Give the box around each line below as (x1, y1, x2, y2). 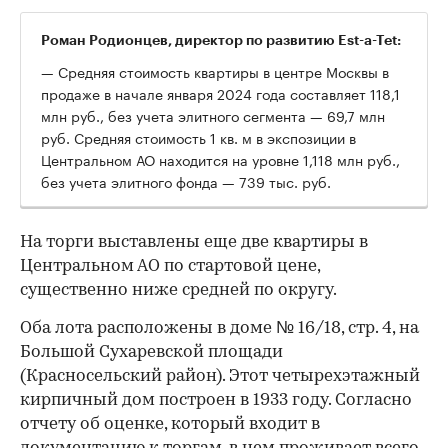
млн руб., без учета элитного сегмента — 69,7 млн (41, 104, 385, 127)
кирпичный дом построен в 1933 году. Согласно (20, 392, 412, 410)
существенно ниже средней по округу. (20, 282, 337, 300)
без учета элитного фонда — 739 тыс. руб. (41, 170, 331, 193)
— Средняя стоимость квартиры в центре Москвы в (41, 60, 389, 83)
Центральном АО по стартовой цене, (20, 258, 320, 276)
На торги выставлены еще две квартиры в (20, 234, 368, 252)
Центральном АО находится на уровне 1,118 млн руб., (41, 148, 400, 171)
